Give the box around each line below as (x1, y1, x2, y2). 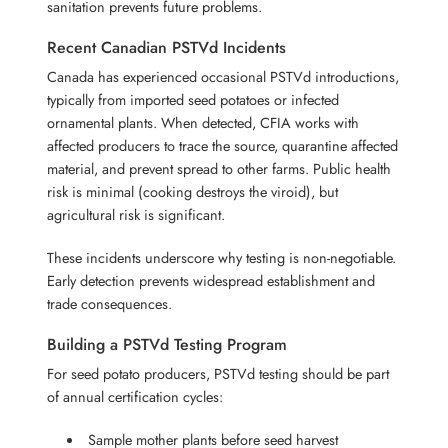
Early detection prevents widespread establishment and (47, 269, 376, 291)
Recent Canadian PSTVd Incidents (47, 35, 287, 59)
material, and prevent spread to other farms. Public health (47, 157, 392, 179)
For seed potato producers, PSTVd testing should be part (47, 362, 390, 384)
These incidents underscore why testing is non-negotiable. (47, 246, 397, 268)
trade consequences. (47, 292, 173, 314)
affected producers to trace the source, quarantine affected (47, 134, 399, 156)
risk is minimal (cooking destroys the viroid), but (47, 180, 339, 202)
